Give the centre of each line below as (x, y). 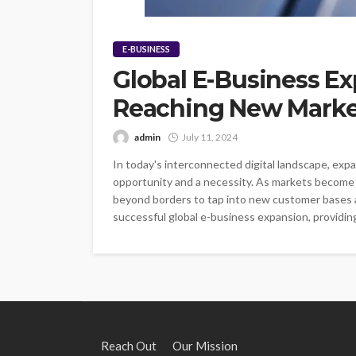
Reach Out (129, 345)
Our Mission (205, 345)
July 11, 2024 (210, 137)
